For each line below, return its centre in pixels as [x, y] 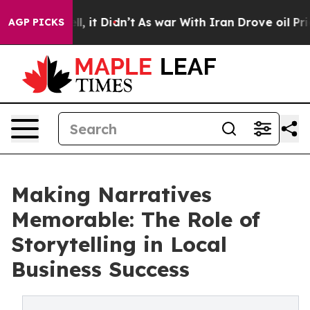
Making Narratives [111, 194]
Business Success [100, 269]
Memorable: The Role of [136, 219]
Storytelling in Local [119, 244]
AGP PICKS [36, 22]
